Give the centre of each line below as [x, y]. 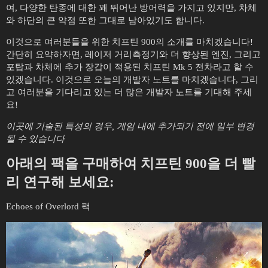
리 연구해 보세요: [60, 182]
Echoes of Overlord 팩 [48, 206]
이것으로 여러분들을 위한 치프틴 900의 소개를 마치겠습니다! [130, 42]
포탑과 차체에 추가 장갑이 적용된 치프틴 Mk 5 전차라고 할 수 [130, 67]
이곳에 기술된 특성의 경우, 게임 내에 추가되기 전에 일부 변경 [130, 126]
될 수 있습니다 [35, 139]
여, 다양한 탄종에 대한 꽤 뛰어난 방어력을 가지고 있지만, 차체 [131, 8]
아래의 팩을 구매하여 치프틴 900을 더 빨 [131, 164]
